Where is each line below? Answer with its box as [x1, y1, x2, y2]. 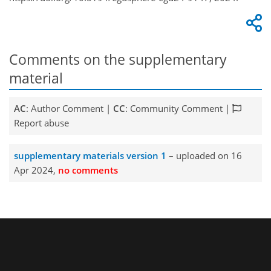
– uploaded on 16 [166, 149, 242, 162]
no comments [57, 164, 118, 177]
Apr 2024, [13, 164, 58, 177]
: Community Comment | [125, 102, 232, 115]
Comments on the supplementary [9, 50, 227, 69]
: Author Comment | [25, 102, 113, 115]
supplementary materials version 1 [13, 149, 166, 162]
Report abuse [13, 117, 69, 129]
